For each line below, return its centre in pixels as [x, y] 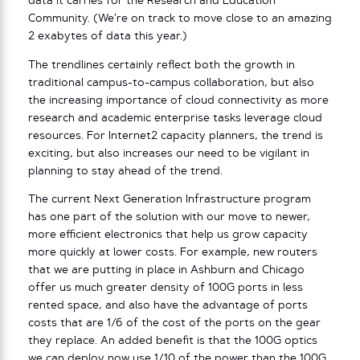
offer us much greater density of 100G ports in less [166, 288]
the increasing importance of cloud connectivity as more [178, 100]
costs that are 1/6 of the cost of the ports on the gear [174, 324]
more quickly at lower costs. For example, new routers [173, 253]
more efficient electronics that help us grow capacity [168, 235]
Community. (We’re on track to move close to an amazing [180, 19]
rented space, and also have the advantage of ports [168, 306]
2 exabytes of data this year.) [108, 37]
